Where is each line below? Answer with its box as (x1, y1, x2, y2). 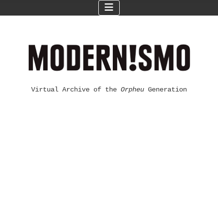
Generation (144, 86, 187, 93)
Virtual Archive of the (31, 86, 121, 93)
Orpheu (121, 86, 144, 93)
